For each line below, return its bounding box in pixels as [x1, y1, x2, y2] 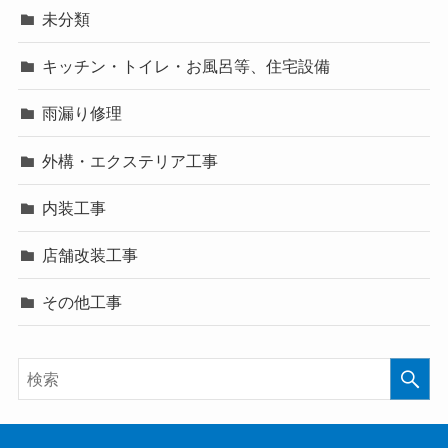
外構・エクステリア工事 [42, 151, 219, 170]
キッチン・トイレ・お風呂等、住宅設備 [42, 57, 331, 76]
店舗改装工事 [42, 245, 139, 264]
